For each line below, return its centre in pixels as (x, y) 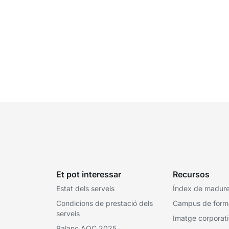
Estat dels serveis (85, 188)
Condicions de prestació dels (105, 203)
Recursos (191, 174)
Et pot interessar (89, 174)
